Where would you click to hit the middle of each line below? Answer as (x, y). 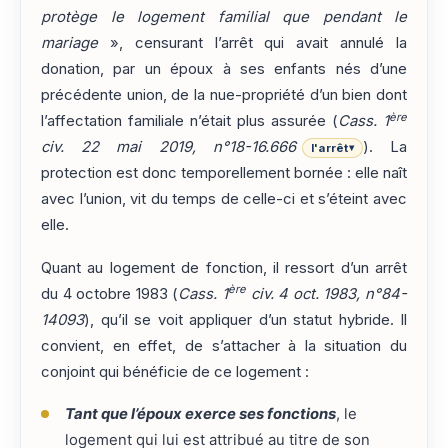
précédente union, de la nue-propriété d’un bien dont (224, 95)
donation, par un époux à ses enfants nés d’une (224, 69)
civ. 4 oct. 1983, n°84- (327, 293)
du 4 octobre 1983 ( (110, 293)
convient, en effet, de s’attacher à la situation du (224, 345)
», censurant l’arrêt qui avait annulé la (252, 43)
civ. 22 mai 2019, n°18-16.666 (168, 147)
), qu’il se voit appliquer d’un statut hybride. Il (245, 319)
